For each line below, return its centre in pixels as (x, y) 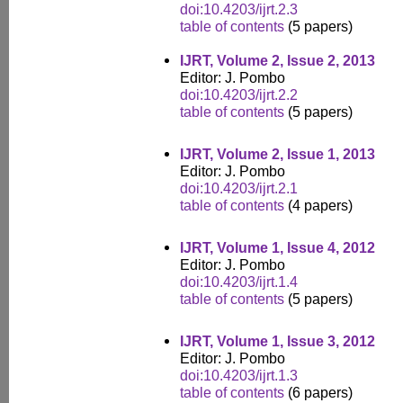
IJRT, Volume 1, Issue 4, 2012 (278, 247)
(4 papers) (318, 205)
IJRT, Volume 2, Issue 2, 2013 (278, 60)
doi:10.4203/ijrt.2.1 (239, 188)
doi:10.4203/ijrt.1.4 (239, 282)
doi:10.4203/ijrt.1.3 (239, 375)
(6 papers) (318, 392)
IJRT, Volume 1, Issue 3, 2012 (278, 341)
